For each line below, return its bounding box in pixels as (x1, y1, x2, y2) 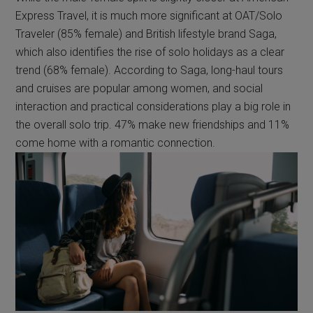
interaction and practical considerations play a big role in (15, 100, 291, 114)
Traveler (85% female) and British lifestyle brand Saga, (15, 27, 277, 41)
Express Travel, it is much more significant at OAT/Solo (15, 9, 283, 23)
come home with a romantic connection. (15, 136, 216, 150)
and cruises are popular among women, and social (15, 82, 263, 96)
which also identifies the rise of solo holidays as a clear (15, 45, 285, 59)
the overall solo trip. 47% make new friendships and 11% (15, 118, 290, 132)
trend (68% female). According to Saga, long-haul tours (15, 64, 284, 78)
